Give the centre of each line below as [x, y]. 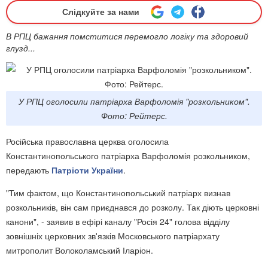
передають [29, 170]
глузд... [21, 48]
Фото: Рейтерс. [134, 115]
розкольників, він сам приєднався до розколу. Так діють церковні [133, 207]
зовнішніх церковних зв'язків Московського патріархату [113, 236]
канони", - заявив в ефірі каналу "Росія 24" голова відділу [118, 221]
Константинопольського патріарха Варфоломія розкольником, [128, 156]
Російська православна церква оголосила [87, 141]
